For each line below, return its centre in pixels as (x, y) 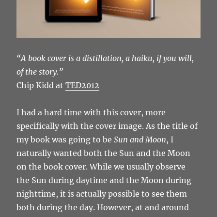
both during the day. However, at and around (103, 208)
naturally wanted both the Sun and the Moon (104, 153)
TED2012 (83, 85)
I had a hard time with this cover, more (91, 113)
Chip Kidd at (41, 85)
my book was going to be (65, 140)
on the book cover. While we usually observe (101, 167)
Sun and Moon (140, 140)
